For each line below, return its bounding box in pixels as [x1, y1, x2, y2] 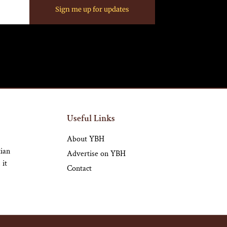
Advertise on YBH [67, 148, 126, 160]
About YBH [67, 134, 104, 145]
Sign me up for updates [55, 5, 129, 14]
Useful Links [67, 112, 115, 125]
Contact [67, 163, 92, 174]
